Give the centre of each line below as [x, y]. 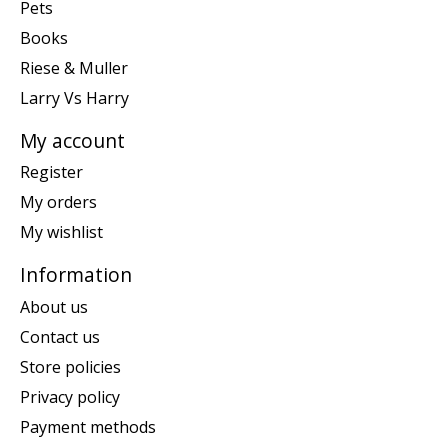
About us [54, 306]
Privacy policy [70, 396]
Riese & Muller [74, 67]
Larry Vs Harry [74, 97]
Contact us [60, 336]
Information [76, 275]
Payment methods [88, 426]
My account [72, 140]
